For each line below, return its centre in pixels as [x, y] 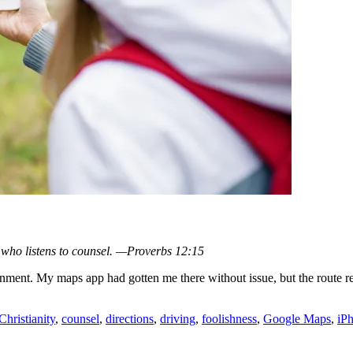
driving [178, 319]
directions [130, 319]
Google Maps [297, 319]
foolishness [229, 319]
